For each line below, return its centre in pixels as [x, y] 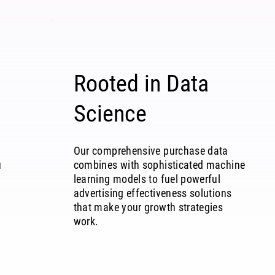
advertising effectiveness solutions [153, 193]
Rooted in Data [141, 84]
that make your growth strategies [148, 207]
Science [110, 114]
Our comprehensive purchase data [151, 151]
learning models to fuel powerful [147, 179]
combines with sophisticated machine [159, 165]
